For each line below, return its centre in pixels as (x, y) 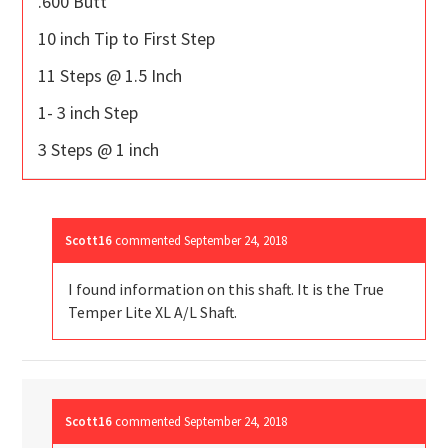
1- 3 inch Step (88, 113)
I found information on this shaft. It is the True (226, 290)
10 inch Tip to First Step (127, 39)
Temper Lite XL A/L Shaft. (153, 313)
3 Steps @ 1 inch (99, 150)
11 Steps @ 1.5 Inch (110, 76)
